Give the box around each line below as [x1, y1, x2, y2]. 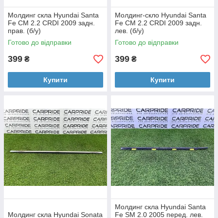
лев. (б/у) [115, 27, 144, 35]
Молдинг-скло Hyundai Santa [115, 11, 206, 19]
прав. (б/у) [8, 27, 41, 35]
